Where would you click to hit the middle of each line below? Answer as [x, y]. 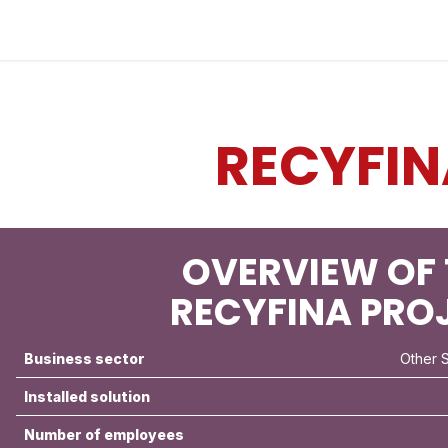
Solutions [258, 30]
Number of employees [103, 434]
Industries [165, 30]
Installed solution [86, 396]
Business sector [84, 358]
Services [349, 30]
